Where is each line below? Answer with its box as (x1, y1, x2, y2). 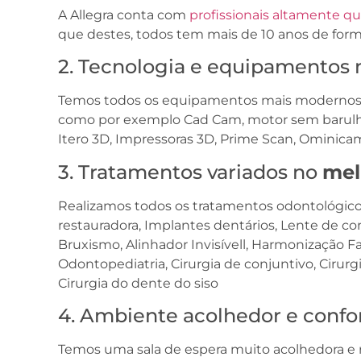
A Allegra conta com (58, 6, 189, 23)
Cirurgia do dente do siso (58, 275, 218, 291)
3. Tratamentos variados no (58, 160, 322, 184)
